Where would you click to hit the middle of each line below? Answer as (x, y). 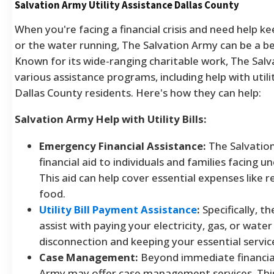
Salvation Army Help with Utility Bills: (111, 119)
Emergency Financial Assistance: (123, 146)
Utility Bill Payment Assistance (118, 209)
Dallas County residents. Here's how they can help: (138, 93)
